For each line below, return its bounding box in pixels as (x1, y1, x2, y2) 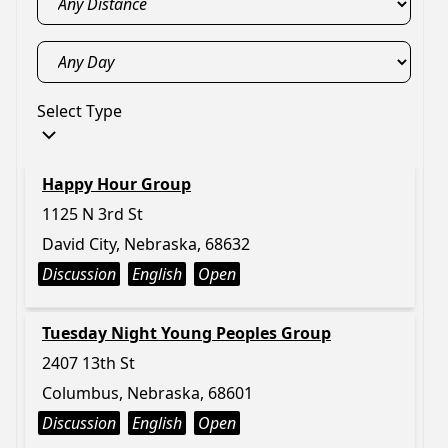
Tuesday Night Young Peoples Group (42, 322, 331, 344)
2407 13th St (42, 352, 135, 374)
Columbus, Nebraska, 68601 (42, 382, 253, 404)
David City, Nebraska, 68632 (42, 233, 250, 255)
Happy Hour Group (42, 173, 191, 195)
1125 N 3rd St (42, 203, 143, 225)
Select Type (37, 100, 122, 122)
